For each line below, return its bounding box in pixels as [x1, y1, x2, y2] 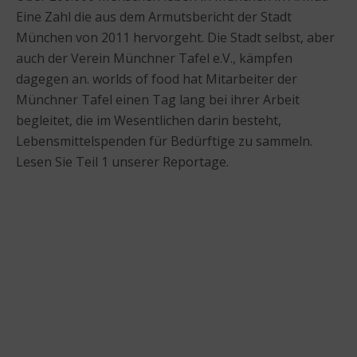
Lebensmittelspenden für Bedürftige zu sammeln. [16, 131, 312, 150]
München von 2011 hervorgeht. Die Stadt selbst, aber [16, 28, 335, 46]
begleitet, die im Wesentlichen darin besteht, [16, 111, 281, 129]
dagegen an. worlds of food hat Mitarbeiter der [16, 69, 297, 88]
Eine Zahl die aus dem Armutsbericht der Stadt [16, 7, 292, 25]
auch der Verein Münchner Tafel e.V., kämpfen [16, 49, 292, 67]
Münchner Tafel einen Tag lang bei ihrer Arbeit [16, 90, 300, 108]
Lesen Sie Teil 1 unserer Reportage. [16, 152, 229, 171]
